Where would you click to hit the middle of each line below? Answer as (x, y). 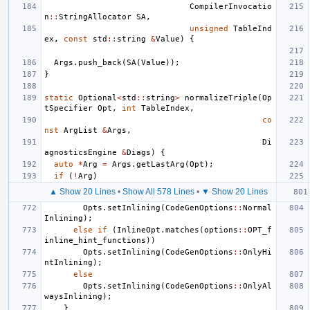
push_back (100, 62)
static (59, 98)
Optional (98, 98)
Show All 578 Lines (158, 191)
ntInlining (69, 262)
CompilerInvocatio (231, 6)
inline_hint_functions (95, 240)
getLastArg (161, 164)
